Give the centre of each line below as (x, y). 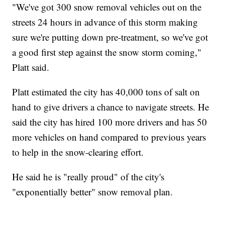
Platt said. (31, 67)
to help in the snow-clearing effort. (78, 152)
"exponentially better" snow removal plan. (93, 191)
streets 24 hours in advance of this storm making (105, 22)
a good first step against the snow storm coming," (107, 52)
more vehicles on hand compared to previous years (109, 137)
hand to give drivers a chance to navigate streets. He (111, 106)
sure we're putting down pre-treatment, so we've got (110, 37)
